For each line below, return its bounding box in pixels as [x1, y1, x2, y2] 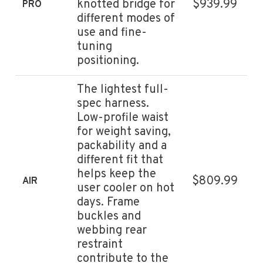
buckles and [77, 208, 141, 224]
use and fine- [77, 25, 147, 41]
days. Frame [77, 194, 140, 210]
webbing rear [77, 222, 147, 238]
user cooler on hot [77, 180, 175, 196]
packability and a [77, 138, 167, 154]
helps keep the [77, 166, 157, 182]
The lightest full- [77, 82, 169, 97]
